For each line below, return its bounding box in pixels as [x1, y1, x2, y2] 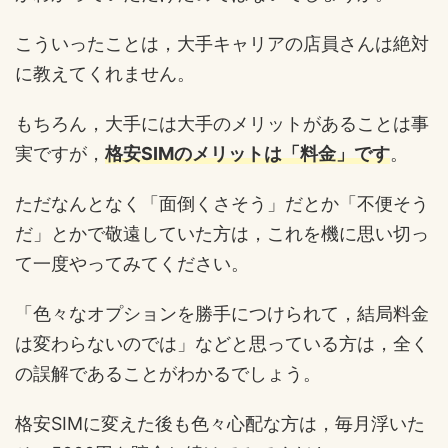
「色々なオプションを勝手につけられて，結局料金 [15, 302, 429, 324]
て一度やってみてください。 [15, 252, 249, 274]
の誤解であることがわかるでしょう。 [15, 362, 321, 384]
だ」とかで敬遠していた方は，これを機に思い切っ [15, 222, 429, 244]
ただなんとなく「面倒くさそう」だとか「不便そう [15, 192, 429, 214]
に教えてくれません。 [15, 62, 195, 84]
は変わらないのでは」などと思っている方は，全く [15, 332, 429, 354]
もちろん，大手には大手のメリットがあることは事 [15, 112, 429, 134]
